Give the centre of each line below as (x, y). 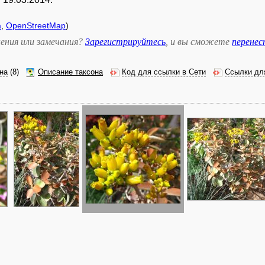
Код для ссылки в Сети (164, 72)
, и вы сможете (199, 42)
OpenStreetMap (36, 25)
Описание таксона (70, 72)
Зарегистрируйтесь (125, 42)
